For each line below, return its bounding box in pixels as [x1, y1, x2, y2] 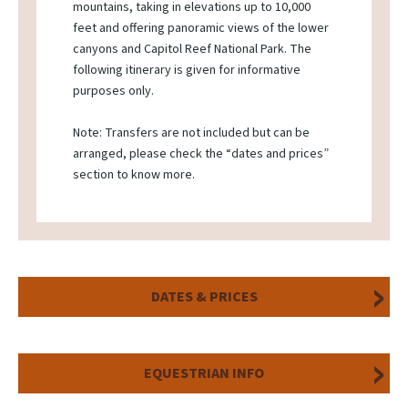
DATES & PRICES [150, 287, 258, 308]
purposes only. [73, 82, 154, 101]
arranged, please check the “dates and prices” [73, 145, 329, 164]
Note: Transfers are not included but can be [73, 124, 310, 143]
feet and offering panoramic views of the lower [73, 19, 329, 38]
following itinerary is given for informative [73, 61, 301, 80]
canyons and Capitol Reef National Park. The [73, 40, 311, 59]
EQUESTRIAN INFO [144, 363, 264, 384]
